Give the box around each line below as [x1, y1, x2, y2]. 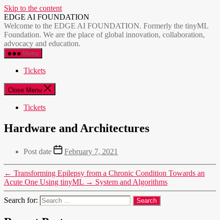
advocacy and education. [4, 39, 81, 48]
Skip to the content [4, 4, 62, 12]
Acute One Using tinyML [4, 177, 83, 186]
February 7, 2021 [64, 147, 118, 156]
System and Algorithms [95, 177, 167, 186]
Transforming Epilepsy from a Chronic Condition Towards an [14, 168, 205, 177]
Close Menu [8, 86, 42, 94]
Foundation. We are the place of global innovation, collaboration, [4, 30, 205, 39]
